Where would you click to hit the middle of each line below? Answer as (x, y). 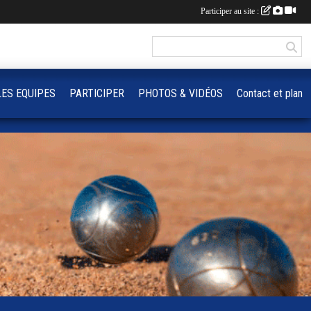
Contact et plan (270, 93)
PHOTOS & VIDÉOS (180, 93)
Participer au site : (231, 11)
